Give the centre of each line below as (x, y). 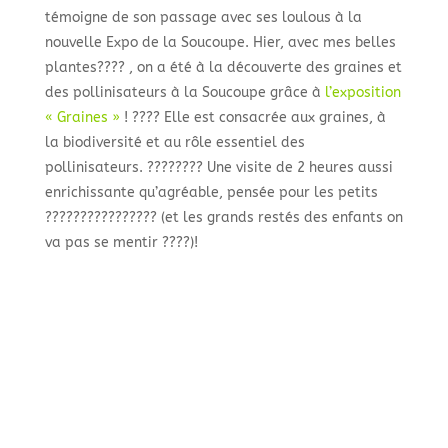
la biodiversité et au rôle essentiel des (174, 143)
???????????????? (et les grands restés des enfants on (223, 218)
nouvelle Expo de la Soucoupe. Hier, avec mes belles (220, 43)
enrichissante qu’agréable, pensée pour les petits (211, 193)
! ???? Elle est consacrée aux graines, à (252, 118)
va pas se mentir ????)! (121, 243)
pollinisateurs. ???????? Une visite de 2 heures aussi (218, 168)
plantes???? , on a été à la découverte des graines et (223, 68)
